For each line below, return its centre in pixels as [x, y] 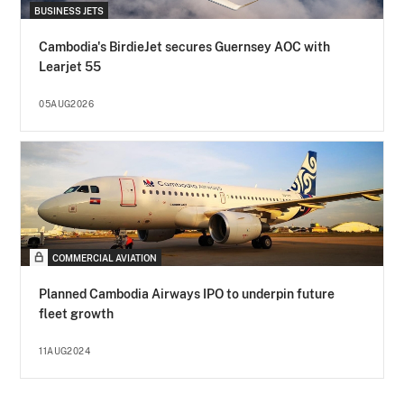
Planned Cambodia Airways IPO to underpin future [187, 294]
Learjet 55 [70, 66]
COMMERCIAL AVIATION [105, 258]
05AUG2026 [67, 103]
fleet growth [77, 314]
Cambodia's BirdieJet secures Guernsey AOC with [185, 46]
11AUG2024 [65, 351]
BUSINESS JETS [69, 10]
